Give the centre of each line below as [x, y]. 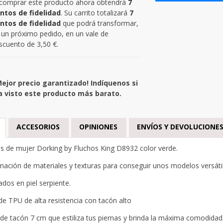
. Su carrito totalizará [95, 12]
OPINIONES [98, 126]
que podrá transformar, [99, 23]
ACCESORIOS [38, 126]
